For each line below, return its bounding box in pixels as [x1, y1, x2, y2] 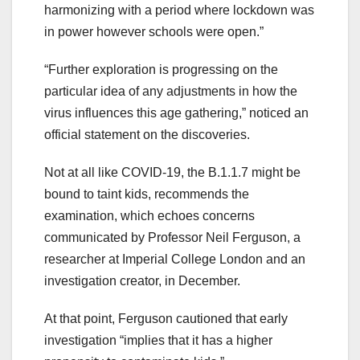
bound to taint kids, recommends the [44, 187, 249, 202]
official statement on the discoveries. [44, 128, 250, 142]
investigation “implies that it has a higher [44, 333, 272, 348]
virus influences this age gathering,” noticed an [44, 106, 309, 121]
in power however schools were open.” [44, 25, 264, 39]
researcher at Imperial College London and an [44, 252, 305, 267]
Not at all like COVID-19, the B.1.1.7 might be [44, 166, 301, 180]
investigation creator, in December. [44, 274, 240, 288]
